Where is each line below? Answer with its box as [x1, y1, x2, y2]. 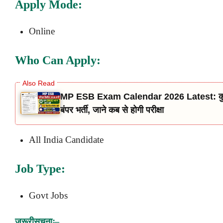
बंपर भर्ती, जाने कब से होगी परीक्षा [60, 105, 164, 115]
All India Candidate [29, 134, 104, 145]
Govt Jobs [29, 190, 68, 201]
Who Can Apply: [15, 53, 101, 67]
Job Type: [15, 162, 71, 175]
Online [29, 25, 55, 36]
